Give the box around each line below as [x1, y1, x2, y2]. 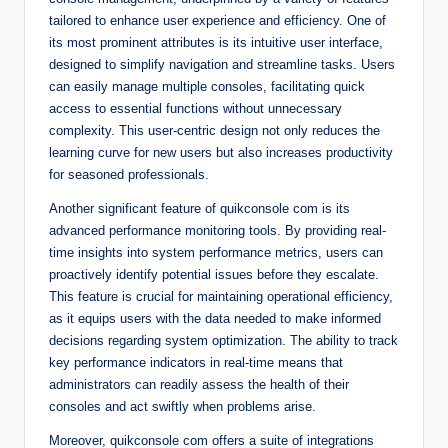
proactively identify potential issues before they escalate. [49, 266, 379, 282]
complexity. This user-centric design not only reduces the [49, 122, 380, 138]
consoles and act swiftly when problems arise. [49, 398, 316, 414]
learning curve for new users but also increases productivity [49, 144, 393, 160]
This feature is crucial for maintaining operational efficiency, [49, 288, 393, 304]
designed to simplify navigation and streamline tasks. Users [49, 56, 395, 72]
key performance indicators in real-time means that [49, 354, 343, 370]
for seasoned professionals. [49, 166, 209, 182]
